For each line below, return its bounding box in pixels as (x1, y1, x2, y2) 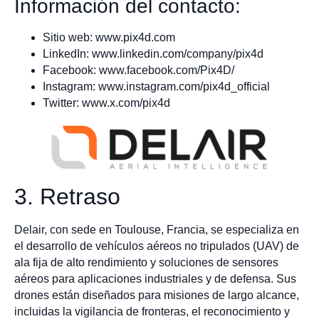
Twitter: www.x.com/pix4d (43, 97, 170, 110)
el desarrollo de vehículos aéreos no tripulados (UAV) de (14, 239, 299, 252)
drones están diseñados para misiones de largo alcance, (14, 288, 299, 301)
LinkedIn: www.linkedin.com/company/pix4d (43, 48, 263, 61)
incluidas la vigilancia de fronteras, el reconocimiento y (14, 305, 290, 318)
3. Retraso (14, 183, 120, 209)
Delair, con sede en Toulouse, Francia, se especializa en (14, 223, 299, 236)
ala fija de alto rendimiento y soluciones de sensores (14, 256, 278, 268)
